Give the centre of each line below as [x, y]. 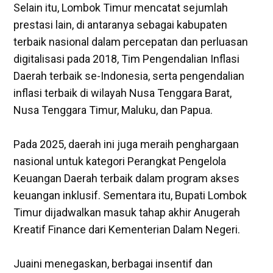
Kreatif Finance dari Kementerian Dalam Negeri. [127, 229]
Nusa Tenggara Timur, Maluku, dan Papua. [113, 110]
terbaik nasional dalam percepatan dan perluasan [131, 41]
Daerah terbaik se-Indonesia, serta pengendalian [129, 76]
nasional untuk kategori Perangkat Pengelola [120, 161]
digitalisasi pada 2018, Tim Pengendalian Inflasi [127, 58]
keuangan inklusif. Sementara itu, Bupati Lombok [130, 195]
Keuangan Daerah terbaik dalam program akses [127, 178]
